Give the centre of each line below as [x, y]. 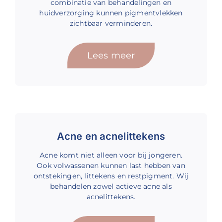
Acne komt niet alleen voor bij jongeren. [111, 155]
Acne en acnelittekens [111, 137]
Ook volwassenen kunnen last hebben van [111, 166]
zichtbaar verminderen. [111, 24]
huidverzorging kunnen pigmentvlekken [111, 13]
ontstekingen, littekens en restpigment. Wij [111, 176]
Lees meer [111, 55]
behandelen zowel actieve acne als [111, 187]
